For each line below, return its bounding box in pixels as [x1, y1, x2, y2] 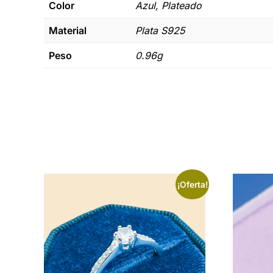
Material [49, 24, 87, 37]
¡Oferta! [177, 179, 208, 190]
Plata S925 [135, 24, 185, 37]
